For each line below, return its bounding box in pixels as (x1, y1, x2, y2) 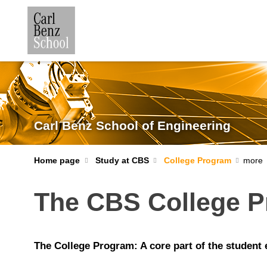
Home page (34, 156, 80, 165)
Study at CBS (95, 156, 149, 165)
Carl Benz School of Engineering (34, 118, 231, 133)
